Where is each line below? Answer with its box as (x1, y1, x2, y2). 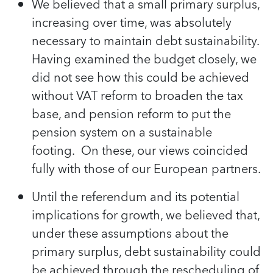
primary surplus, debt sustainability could (32, 241, 261, 263)
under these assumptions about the (32, 223, 229, 244)
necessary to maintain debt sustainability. (32, 30, 259, 52)
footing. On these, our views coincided (32, 140, 248, 161)
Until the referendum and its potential (32, 186, 239, 208)
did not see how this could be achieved (32, 67, 249, 88)
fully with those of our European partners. (32, 158, 261, 180)
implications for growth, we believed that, (32, 205, 260, 226)
